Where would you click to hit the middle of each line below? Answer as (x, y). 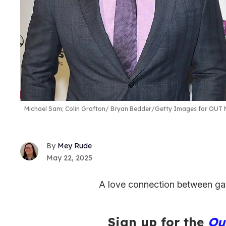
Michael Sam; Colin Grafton (65, 108)
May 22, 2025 (69, 158)
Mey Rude (75, 146)
